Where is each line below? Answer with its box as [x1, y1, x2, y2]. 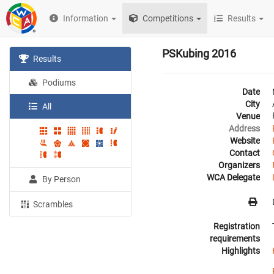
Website [230, 136, 260, 146]
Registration [213, 221, 260, 231]
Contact [229, 148, 260, 158]
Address [229, 124, 260, 133]
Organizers [218, 160, 260, 170]
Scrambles [31, 199, 73, 210]
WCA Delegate [207, 172, 260, 182]
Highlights [221, 246, 260, 256]
